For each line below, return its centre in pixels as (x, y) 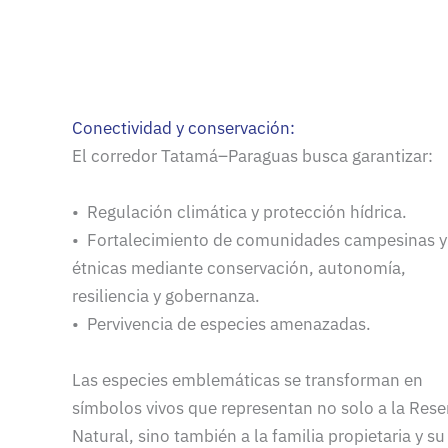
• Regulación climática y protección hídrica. (239, 212)
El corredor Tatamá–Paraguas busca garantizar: (252, 156)
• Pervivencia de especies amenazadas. (221, 324)
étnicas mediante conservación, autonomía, (239, 268)
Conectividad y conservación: (185, 128)
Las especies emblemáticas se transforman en (247, 380)
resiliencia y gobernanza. (166, 296)
